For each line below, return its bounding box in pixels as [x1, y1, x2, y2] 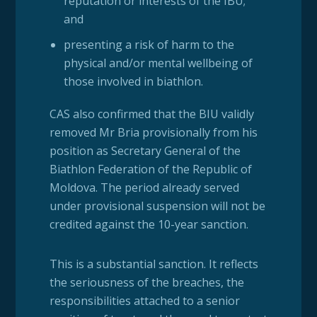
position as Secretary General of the [49, 143, 241, 159]
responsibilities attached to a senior [49, 293, 240, 309]
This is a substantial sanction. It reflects [49, 256, 258, 272]
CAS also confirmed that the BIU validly [49, 106, 254, 122]
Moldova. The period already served [49, 180, 239, 196]
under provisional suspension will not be [49, 198, 265, 214]
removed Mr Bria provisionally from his [49, 125, 258, 141]
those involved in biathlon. [64, 74, 204, 90]
